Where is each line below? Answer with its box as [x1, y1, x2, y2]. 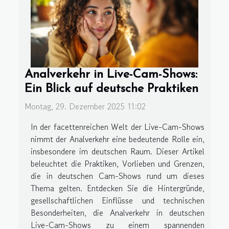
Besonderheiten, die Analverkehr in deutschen [31, 206, 204, 219]
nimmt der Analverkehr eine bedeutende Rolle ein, [31, 132, 204, 145]
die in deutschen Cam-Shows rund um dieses [31, 169, 204, 182]
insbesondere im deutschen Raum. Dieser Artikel [31, 145, 204, 157]
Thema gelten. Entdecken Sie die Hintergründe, [31, 181, 204, 194]
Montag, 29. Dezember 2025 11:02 [25, 100, 146, 112]
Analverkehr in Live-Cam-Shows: [25, 68, 197, 81]
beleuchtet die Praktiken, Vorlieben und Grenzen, [31, 157, 204, 170]
